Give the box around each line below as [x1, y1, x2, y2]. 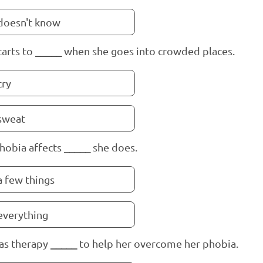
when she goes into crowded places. [62, 45, 235, 57]
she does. [90, 141, 137, 153]
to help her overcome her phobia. [79, 237, 238, 249]
